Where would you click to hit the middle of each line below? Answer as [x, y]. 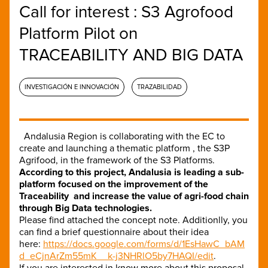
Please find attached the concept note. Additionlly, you [133, 220]
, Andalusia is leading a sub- [184, 172]
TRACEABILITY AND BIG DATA [131, 55]
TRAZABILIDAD [159, 87]
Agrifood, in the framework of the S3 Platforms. [117, 160]
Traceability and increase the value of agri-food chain [134, 196]
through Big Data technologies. [86, 208]
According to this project [71, 172]
